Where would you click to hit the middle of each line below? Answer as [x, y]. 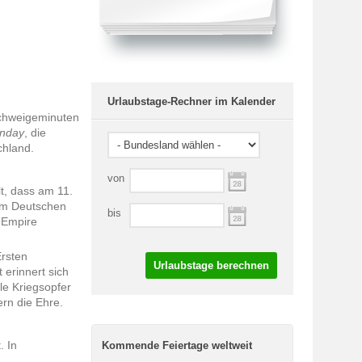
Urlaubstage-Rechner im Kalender [192, 101]
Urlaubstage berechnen [211, 265]
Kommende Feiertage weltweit [177, 345]
